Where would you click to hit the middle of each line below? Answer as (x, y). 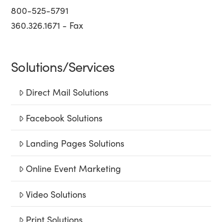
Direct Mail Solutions (67, 92)
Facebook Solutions (64, 117)
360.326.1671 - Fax (47, 25)
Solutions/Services (63, 66)
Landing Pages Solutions (75, 143)
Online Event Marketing (74, 168)
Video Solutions (56, 194)
